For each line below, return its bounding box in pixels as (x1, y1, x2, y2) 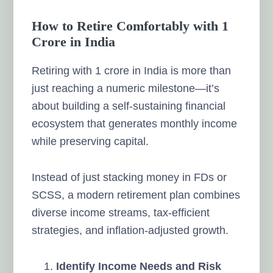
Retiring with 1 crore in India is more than (32, 64, 232, 77)
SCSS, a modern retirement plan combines (32, 188, 241, 201)
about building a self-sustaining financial (32, 99, 226, 112)
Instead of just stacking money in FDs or (32, 171, 227, 183)
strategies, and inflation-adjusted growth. (32, 224, 229, 236)
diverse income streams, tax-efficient (32, 206, 210, 219)
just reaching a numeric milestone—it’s (32, 82, 220, 94)
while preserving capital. (32, 135, 149, 147)
